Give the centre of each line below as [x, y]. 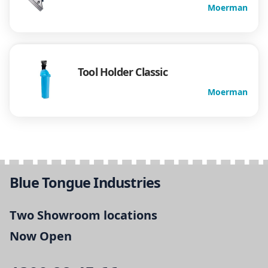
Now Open [41, 236]
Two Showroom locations [83, 215]
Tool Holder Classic [123, 72]
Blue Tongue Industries [85, 182]
